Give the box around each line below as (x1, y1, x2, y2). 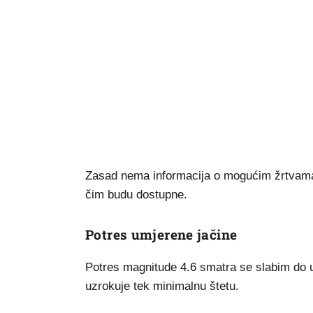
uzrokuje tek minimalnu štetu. (85, 279, 239, 293)
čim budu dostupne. (85, 188, 187, 201)
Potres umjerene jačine (85, 226, 238, 243)
